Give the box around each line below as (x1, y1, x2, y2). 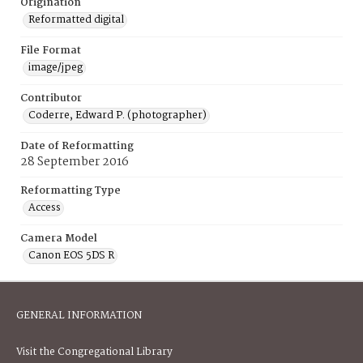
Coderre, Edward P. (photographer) (28, 107, 207, 124)
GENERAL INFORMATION (16, 307, 142, 324)
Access (28, 199, 61, 216)
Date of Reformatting (20, 138, 134, 155)
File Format (20, 42, 81, 59)
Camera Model (20, 230, 97, 247)
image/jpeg (28, 59, 83, 76)
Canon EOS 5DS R (28, 247, 114, 264)
